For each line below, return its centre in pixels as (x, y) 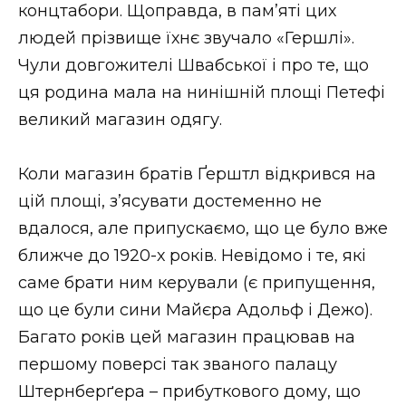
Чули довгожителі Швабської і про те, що (193, 65)
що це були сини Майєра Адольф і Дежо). (195, 310)
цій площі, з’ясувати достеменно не (170, 202)
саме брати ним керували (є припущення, (197, 283)
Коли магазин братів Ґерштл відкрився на (197, 174)
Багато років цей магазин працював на (187, 338)
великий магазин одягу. (120, 119)
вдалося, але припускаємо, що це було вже (203, 229)
